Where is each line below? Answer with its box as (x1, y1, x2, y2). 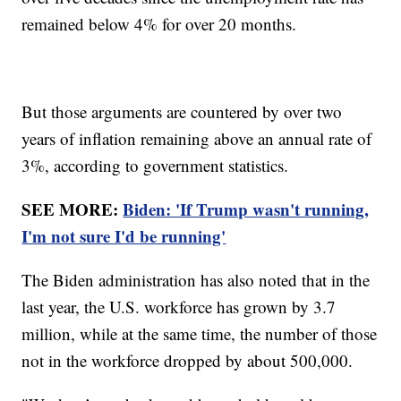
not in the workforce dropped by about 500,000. (21, 348, 354, 371)
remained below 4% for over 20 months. (21, 12, 297, 35)
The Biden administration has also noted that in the (21, 268, 371, 291)
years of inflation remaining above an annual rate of (21, 126, 372, 149)
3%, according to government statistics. (21, 153, 294, 176)
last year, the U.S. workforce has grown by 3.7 (21, 294, 337, 318)
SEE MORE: (21, 196, 124, 221)
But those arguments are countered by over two (21, 99, 343, 123)
